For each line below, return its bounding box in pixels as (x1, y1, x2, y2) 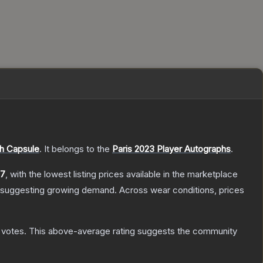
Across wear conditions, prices (119, 184, 244, 196)
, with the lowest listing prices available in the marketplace (5, 168, 238, 180)
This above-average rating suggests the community (26, 225, 237, 237)
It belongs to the (44, 143, 112, 155)
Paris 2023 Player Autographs (112, 143, 231, 155)
